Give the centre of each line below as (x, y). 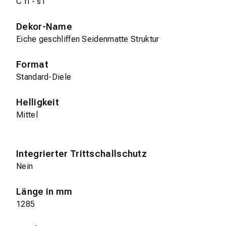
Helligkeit (38, 102)
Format (32, 65)
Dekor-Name (44, 27)
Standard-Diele (44, 77)
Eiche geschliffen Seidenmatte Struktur (88, 39)
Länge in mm (44, 192)
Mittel (27, 115)
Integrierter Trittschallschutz (81, 154)
